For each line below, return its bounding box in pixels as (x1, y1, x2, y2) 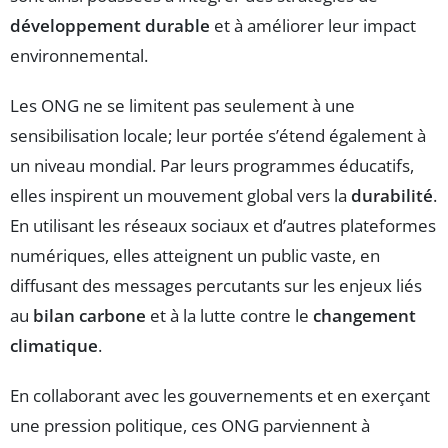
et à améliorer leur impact (210, 14, 416, 38)
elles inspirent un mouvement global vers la (10, 184, 351, 208)
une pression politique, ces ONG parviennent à (10, 414, 370, 438)
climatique (10, 334, 98, 358)
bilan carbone (33, 304, 146, 328)
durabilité (351, 184, 433, 208)
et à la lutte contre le (146, 304, 313, 328)
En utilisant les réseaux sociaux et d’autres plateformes (10, 214, 436, 238)
